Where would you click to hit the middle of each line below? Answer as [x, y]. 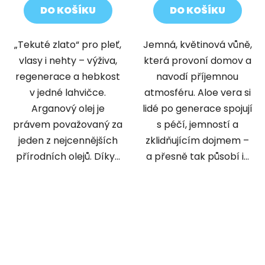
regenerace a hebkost [68, 77]
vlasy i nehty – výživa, [68, 61]
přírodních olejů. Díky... [68, 157]
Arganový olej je [68, 109]
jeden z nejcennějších [68, 141]
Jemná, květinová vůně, [197, 45]
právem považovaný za [68, 125]
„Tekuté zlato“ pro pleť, [68, 45]
